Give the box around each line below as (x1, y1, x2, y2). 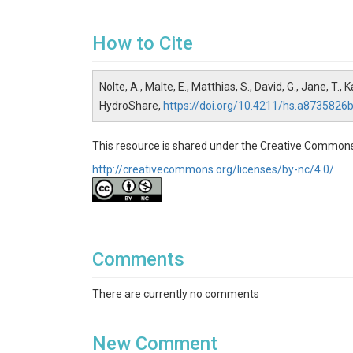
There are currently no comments (92, 288, 259, 300)
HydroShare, (99, 99, 163, 112)
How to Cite (92, 32, 193, 54)
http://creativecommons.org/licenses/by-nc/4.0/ (92, 163, 334, 176)
